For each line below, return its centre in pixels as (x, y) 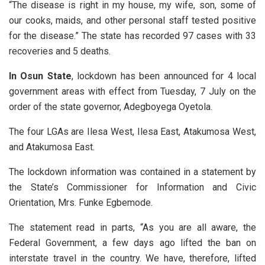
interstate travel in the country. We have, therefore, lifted (132, 258)
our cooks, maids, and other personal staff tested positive (132, 20)
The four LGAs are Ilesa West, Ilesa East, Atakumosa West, (132, 131)
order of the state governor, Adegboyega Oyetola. (111, 106)
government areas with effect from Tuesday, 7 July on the (132, 91)
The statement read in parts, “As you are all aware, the (132, 227)
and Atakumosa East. (52, 147)
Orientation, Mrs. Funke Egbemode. (81, 202)
